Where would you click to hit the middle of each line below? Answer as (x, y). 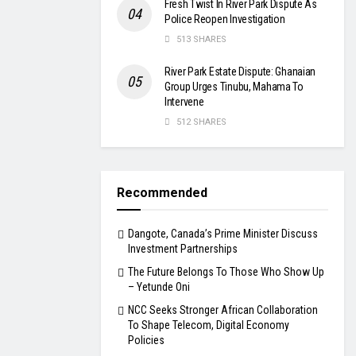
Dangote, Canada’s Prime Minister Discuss (223, 234)
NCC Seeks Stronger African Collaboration (223, 310)
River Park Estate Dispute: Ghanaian (240, 72)
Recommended (162, 193)
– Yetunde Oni (159, 287)
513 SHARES (200, 40)
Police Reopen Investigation (225, 19)
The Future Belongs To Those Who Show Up (226, 272)
